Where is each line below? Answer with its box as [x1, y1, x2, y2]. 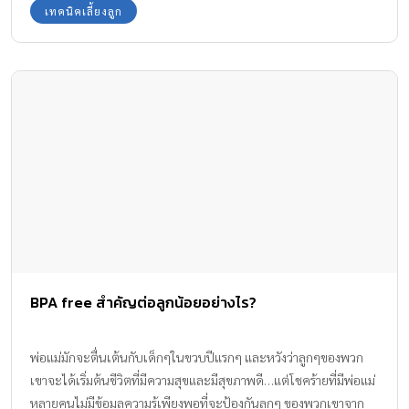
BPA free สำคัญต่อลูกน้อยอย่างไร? [30, 291, 257, 314]
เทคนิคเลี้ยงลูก [45, 3, 122, 18]
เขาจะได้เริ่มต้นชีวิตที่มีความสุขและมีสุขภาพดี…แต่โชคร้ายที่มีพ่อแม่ [30, 372, 375, 389]
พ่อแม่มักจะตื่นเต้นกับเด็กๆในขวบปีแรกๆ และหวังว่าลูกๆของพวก [30, 349, 363, 366]
